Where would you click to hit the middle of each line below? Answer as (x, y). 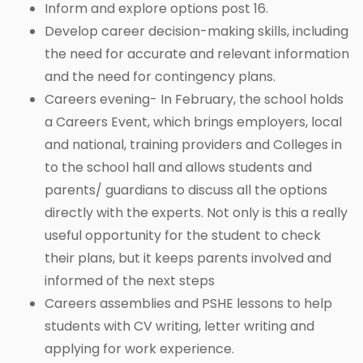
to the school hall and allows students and (178, 168)
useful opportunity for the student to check (183, 236)
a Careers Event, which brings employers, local (193, 122)
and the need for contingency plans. (160, 77)
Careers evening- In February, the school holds (194, 100)
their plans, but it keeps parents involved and (188, 258)
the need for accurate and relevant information (197, 54)
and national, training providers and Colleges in (193, 145)
